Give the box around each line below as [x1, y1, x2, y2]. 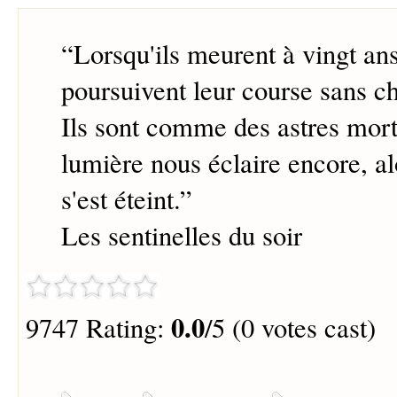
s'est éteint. [60, 181, 180, 218]
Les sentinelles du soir [60, 217, 302, 254]
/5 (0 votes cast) [204, 309, 376, 346]
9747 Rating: [25, 309, 171, 346]
